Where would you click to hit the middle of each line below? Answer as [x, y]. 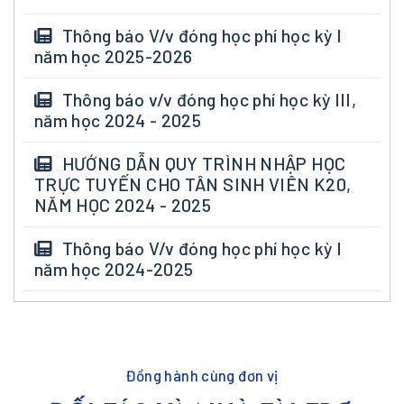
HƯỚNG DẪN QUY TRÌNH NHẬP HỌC [202, 163]
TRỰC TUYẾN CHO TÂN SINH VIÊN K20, [193, 184]
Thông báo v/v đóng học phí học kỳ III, [207, 100]
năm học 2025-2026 [113, 56]
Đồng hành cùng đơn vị [202, 376]
